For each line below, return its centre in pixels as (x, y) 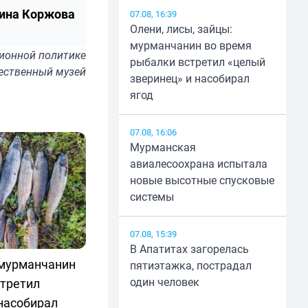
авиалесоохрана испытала (198, 164)
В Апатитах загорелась (189, 249)
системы (152, 197)
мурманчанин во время (190, 46)
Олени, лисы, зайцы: (181, 29)
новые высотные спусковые (202, 180)
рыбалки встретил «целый (197, 62)
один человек (164, 282)
